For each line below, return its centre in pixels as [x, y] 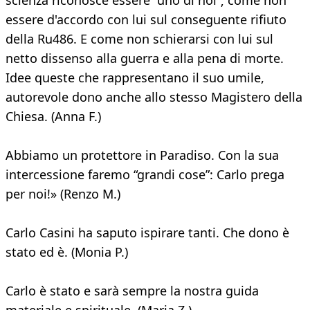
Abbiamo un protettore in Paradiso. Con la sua [142, 155]
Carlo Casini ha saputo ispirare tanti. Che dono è [147, 233]
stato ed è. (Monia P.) [67, 252]
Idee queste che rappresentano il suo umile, [135, 78]
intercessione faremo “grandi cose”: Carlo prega [145, 175]
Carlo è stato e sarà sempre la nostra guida [132, 291]
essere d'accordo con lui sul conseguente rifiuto [146, 20]
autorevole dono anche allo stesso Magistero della [154, 97]
